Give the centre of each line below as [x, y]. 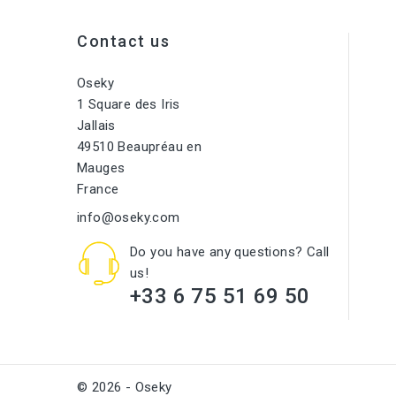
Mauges [101, 168]
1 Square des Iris [129, 104]
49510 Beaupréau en [140, 146]
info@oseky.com [129, 217]
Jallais [96, 125]
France [98, 189]
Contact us [123, 41]
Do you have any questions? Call [230, 251]
